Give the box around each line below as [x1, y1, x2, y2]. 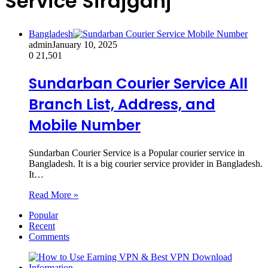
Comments [29, 231, 69, 242]
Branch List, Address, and [29, 94, 215, 114]
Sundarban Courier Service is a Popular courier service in [29, 147, 245, 158]
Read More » [29, 189, 78, 200]
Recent [29, 220, 55, 231]
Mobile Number [29, 115, 141, 135]
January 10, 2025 [52, 39, 117, 50]
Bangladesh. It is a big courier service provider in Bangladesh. [29, 158, 263, 169]
